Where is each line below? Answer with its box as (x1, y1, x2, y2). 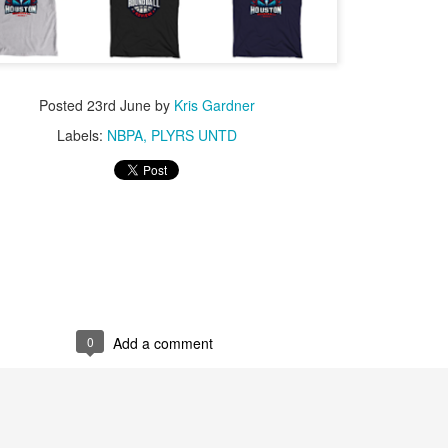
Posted (39, 94, 87, 115)
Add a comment (113, 332, 213, 353)
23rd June (87, 94, 151, 115)
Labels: (57, 124, 107, 145)
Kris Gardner (174, 94, 255, 115)
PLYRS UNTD (151, 124, 237, 145)
